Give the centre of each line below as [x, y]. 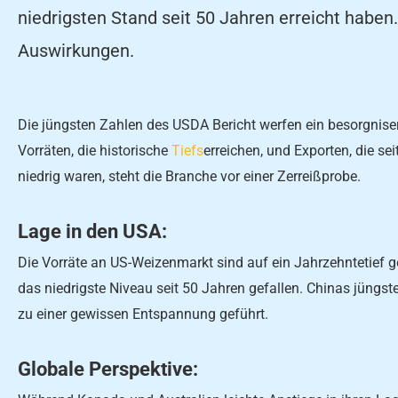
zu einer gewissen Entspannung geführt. [143, 314]
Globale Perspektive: [108, 370]
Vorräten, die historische [95, 151]
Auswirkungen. [76, 51]
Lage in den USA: [92, 232]
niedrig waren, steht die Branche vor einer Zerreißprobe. [189, 177]
